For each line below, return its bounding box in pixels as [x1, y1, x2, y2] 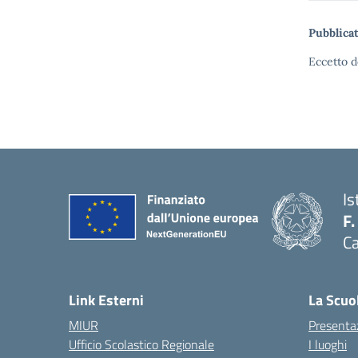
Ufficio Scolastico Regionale [69, 335, 214, 354]
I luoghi [308, 335, 347, 354]
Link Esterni [69, 289, 144, 311]
